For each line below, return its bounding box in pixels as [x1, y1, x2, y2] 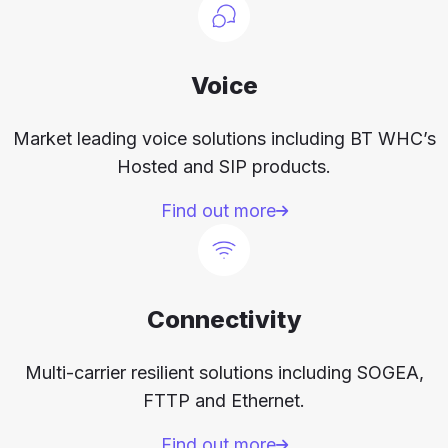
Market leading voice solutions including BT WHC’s [12, 128, 436, 150]
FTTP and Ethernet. [143, 390, 305, 412]
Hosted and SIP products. [117, 156, 331, 178]
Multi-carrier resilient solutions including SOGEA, [24, 362, 424, 384]
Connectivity [146, 305, 302, 335]
